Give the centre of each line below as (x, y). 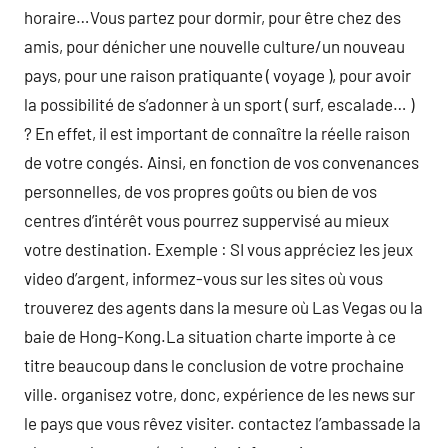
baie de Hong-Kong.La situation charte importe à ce (210, 336)
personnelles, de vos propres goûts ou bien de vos (200, 191)
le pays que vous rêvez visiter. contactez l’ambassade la (222, 423)
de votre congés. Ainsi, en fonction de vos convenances (221, 162)
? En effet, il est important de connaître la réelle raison (217, 133)
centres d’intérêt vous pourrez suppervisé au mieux (206, 220)
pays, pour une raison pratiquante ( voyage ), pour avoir (217, 75)
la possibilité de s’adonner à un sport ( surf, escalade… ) (219, 104)
